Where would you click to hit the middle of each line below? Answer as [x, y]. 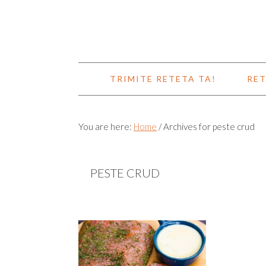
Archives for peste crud [208, 126]
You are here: [106, 126]
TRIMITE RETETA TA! [163, 79]
